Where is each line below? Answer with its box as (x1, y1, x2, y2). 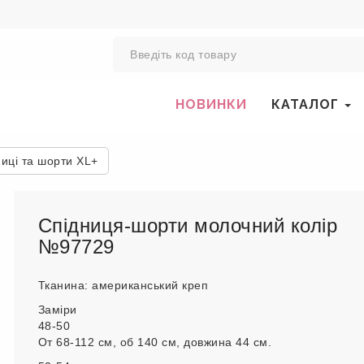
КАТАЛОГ (271, 97, 343, 112)
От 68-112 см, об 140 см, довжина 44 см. (37, 336, 271, 349)
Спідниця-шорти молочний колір (37, 214, 337, 236)
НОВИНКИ (175, 97, 248, 112)
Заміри (37, 303, 77, 316)
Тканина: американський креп (37, 279, 208, 292)
